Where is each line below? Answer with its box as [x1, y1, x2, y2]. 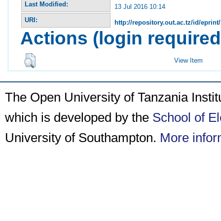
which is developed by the [5, 110, 152, 125]
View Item [174, 56, 203, 64]
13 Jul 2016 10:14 [114, 2, 166, 10]
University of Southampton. [5, 130, 160, 145]
